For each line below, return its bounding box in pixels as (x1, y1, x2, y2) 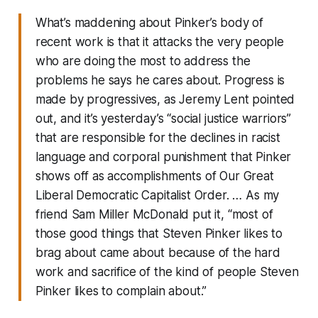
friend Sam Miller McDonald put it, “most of (35, 207, 273, 221)
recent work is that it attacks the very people (35, 34, 284, 49)
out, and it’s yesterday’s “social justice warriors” (35, 111, 292, 126)
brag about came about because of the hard (35, 245, 280, 260)
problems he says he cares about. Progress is (35, 72, 285, 87)
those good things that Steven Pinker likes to (35, 226, 283, 241)
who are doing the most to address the (35, 53, 251, 68)
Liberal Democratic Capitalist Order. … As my (35, 187, 280, 202)
